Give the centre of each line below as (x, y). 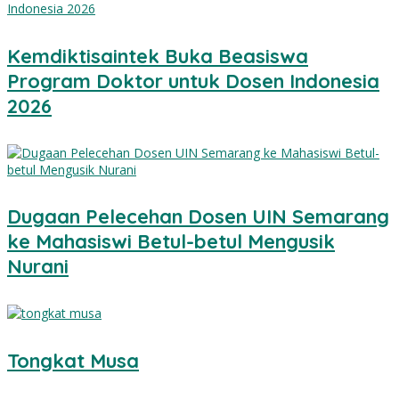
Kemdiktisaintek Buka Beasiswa (158, 56)
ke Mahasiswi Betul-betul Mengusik (171, 242)
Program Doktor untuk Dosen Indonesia (193, 81)
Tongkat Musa (73, 360)
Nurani (38, 267)
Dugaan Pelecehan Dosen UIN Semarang (198, 217)
